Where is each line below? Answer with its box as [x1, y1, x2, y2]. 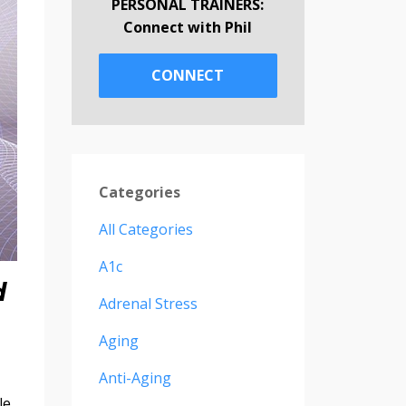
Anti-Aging [98, 368, 171, 389]
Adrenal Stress [98, 294, 198, 314]
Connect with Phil [123, 16, 253, 37]
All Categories [98, 219, 193, 240]
